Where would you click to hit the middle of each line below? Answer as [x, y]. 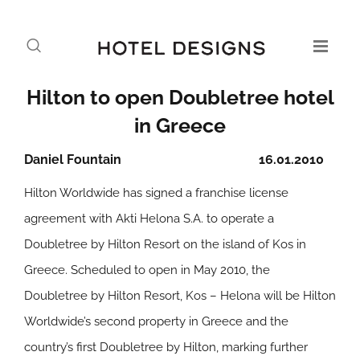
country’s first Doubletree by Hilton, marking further [166, 347]
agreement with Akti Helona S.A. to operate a [149, 219]
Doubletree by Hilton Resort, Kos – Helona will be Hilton [180, 296]
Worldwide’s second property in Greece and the [156, 321]
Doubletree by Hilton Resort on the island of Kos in [165, 244]
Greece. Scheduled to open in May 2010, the [147, 270]
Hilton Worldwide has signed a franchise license [156, 193]
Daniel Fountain [73, 160]
